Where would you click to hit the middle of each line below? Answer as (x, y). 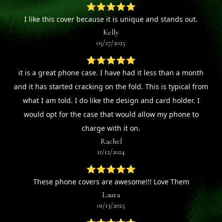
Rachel (111, 141)
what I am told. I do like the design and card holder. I (111, 101)
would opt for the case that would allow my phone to (111, 114)
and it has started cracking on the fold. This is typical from (111, 87)
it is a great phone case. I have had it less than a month (111, 73)
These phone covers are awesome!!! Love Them (111, 182)
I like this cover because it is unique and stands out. (111, 19)
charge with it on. (111, 128)
